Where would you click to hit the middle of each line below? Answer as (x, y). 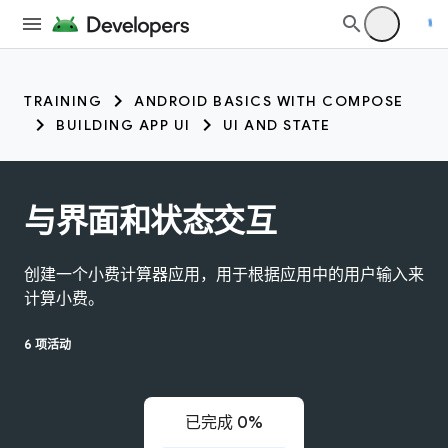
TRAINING (63, 101)
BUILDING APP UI (123, 125)
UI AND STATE (276, 125)
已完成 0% (224, 423)
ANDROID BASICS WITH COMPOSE (269, 101)
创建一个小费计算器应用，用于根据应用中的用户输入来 (224, 275)
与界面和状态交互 (150, 221)
